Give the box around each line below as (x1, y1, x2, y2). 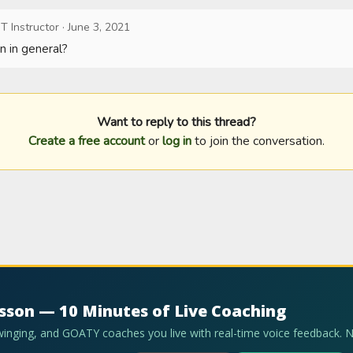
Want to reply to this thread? (97, 113, 256, 131)
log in (162, 132, 191, 150)
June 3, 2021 (68, 20, 130, 35)
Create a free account (28, 132, 145, 150)
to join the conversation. (191, 132, 325, 150)
